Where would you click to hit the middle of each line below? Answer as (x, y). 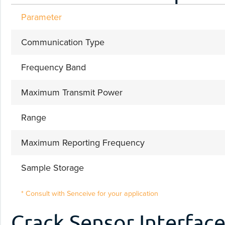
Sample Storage (52, 167)
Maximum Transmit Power (72, 92)
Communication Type (63, 42)
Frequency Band (53, 67)
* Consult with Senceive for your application (90, 193)
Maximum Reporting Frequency (83, 142)
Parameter (41, 17)
